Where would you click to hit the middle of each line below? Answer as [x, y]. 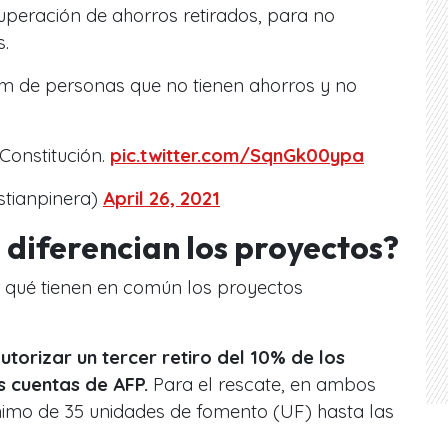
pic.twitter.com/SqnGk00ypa [237, 155]
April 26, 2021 [161, 198]
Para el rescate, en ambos [264, 384]
